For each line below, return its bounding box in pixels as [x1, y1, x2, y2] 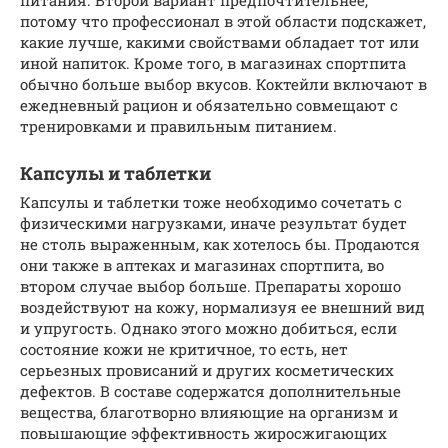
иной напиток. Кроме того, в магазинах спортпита [20, 52, 406, 73]
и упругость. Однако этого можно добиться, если [20, 317, 397, 338]
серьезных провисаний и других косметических [20, 359, 394, 380]
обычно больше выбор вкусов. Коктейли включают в [20, 73, 427, 94]
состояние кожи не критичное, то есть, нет [20, 338, 348, 359]
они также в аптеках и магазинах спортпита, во [20, 254, 384, 275]
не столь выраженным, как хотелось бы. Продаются [20, 233, 420, 254]
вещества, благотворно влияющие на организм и [20, 401, 398, 422]
